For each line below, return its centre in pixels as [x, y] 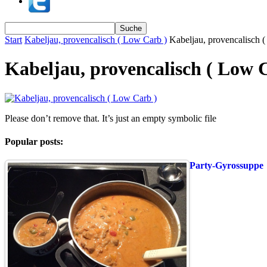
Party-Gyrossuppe [226, 166]
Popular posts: [34, 142]
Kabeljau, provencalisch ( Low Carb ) [96, 40]
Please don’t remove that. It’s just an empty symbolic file [111, 118]
